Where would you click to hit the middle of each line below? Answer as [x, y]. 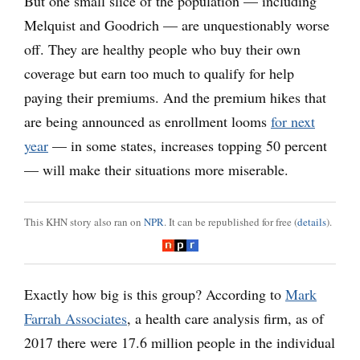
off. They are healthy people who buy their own [162, 49]
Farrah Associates [76, 319]
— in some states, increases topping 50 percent [188, 146]
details [312, 222]
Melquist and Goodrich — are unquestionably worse [177, 25]
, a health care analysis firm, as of [225, 319]
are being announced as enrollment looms [147, 122]
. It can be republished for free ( [231, 222]
